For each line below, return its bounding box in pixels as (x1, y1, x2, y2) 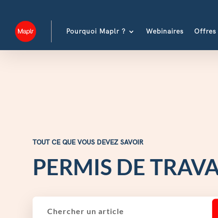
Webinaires (146, 27, 183, 36)
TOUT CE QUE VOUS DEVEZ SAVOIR (33, 138, 144, 147)
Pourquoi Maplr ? (66, 27, 126, 36)
